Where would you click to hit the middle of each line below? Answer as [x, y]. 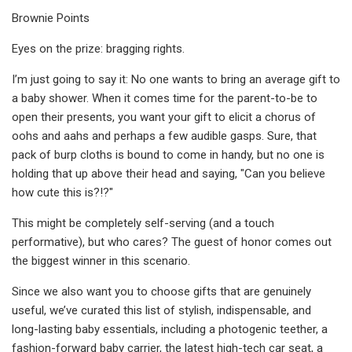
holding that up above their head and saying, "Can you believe [169, 173]
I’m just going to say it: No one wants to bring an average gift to [176, 79]
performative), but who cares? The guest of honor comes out [172, 242]
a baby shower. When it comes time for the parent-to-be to [165, 98]
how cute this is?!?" [62, 192]
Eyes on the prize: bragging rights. [98, 48]
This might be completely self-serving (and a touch [143, 223]
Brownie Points [51, 18]
